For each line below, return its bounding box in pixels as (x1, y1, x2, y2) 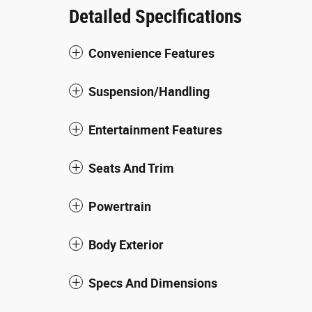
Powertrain (88, 198, 151, 214)
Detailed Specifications (69, 5, 242, 28)
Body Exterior (88, 237, 164, 252)
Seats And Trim (88, 160, 174, 175)
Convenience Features (88, 45, 214, 61)
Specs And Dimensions (88, 275, 217, 290)
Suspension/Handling (88, 84, 210, 99)
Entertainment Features (88, 122, 222, 137)
